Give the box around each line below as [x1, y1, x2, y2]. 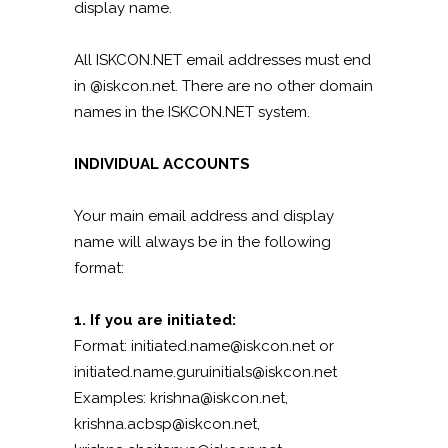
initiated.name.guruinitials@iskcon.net [74, 363, 337, 381]
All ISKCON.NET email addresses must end [74, 51, 371, 69]
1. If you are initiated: [74, 311, 236, 329]
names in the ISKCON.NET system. [74, 103, 310, 121]
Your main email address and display [74, 207, 334, 225]
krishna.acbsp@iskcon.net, [74, 415, 260, 433]
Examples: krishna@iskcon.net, [74, 389, 288, 407]
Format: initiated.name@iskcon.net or [74, 337, 334, 355]
